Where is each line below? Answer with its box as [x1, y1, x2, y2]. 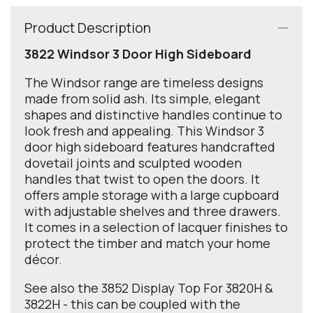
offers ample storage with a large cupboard [24, 187, 279, 204]
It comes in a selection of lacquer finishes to [24, 219, 288, 236]
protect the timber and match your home [24, 235, 270, 252]
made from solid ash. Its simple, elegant [24, 90, 261, 108]
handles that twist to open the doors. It [24, 170, 260, 188]
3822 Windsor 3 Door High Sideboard [24, 45, 252, 63]
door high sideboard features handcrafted [24, 138, 275, 156]
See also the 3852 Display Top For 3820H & [24, 279, 273, 297]
